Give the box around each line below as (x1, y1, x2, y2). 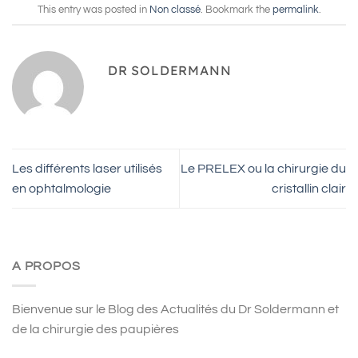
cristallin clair (272, 181, 346, 195)
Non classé (149, 4, 201, 15)
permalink (272, 4, 319, 15)
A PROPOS (12, 259, 81, 272)
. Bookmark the (200, 4, 272, 15)
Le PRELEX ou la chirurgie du (181, 161, 346, 175)
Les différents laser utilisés (12, 161, 162, 175)
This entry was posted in (37, 4, 149, 15)
